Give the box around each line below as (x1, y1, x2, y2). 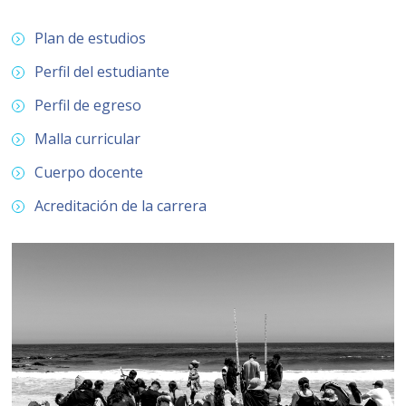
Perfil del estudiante (34, 61, 170, 82)
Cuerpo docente (34, 161, 144, 182)
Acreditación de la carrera (34, 195, 208, 216)
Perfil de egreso (34, 94, 142, 115)
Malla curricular (34, 128, 141, 149)
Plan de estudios (34, 27, 147, 48)
